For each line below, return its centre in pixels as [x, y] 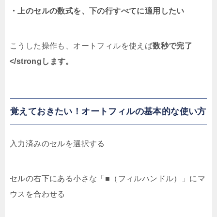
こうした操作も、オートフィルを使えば [81, 46]
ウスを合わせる [38, 194]
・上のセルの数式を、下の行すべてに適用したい [97, 11]
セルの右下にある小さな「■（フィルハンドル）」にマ [108, 179]
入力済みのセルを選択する [57, 144]
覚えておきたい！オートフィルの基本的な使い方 [108, 112]
